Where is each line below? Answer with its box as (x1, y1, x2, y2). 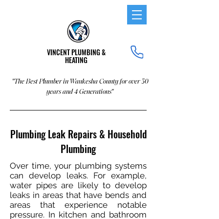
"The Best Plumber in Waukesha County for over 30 (11, 77, 148, 86)
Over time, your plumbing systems (10, 161, 147, 171)
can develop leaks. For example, (10, 171, 147, 180)
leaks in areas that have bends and (10, 190, 147, 200)
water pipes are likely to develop (10, 180, 147, 190)
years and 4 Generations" (46, 88, 113, 96)
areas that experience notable (10, 200, 147, 210)
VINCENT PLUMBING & (47, 47, 106, 57)
